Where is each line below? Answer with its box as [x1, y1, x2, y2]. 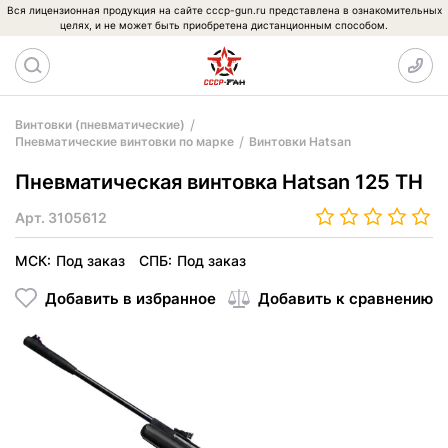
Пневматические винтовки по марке [15, 134, 234, 149]
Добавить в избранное [45, 288, 216, 308]
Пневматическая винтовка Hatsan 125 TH [15, 170, 423, 194]
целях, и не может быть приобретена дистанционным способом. [60, 19, 388, 31]
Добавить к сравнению [258, 288, 433, 308]
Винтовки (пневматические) [15, 117, 185, 132]
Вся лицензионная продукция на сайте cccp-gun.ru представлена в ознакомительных [6, 4, 442, 16]
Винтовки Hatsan [249, 134, 351, 149]
